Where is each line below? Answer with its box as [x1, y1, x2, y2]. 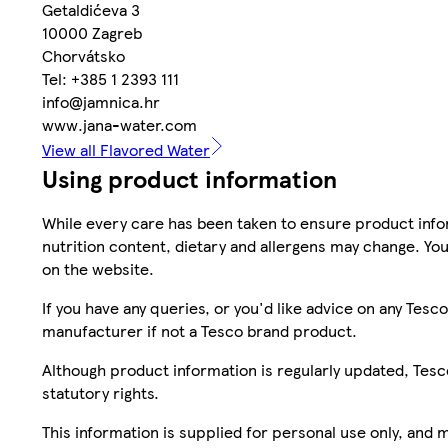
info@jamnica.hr [42, 89, 160, 113]
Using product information [42, 160, 337, 195]
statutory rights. [42, 380, 159, 404]
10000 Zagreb [42, 20, 142, 44]
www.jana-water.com [42, 112, 197, 136]
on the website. [42, 256, 154, 280]
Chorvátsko [42, 43, 125, 67]
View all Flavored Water [42, 137, 210, 161]
